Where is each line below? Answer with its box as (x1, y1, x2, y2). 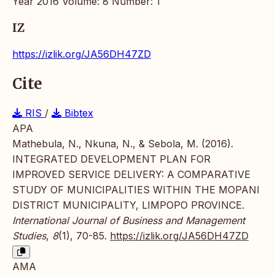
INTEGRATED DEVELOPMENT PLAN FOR (12, 153, 211, 166)
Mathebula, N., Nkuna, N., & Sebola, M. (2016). (12, 137, 233, 150)
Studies (12, 230, 46, 242)
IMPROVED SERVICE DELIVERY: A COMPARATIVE (12, 168, 250, 181)
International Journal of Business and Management (12, 214, 245, 227)
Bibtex (61, 107, 93, 120)
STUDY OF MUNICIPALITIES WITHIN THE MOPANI (12, 184, 260, 196)
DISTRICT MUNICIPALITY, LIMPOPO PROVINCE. (12, 199, 244, 212)
